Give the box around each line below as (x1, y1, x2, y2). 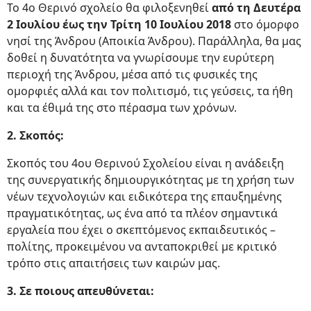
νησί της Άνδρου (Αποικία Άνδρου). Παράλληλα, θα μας (7, 33, 301, 49)
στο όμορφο (231, 17, 299, 32)
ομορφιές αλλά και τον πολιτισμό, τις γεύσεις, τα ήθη (7, 83, 293, 99)
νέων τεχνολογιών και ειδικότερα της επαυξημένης (7, 189, 282, 204)
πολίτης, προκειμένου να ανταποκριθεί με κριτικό (7, 239, 277, 254)
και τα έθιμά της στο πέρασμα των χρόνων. (7, 100, 237, 115)
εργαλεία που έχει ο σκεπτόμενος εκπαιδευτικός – (7, 222, 276, 237)
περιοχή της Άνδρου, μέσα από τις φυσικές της (7, 67, 258, 82)
